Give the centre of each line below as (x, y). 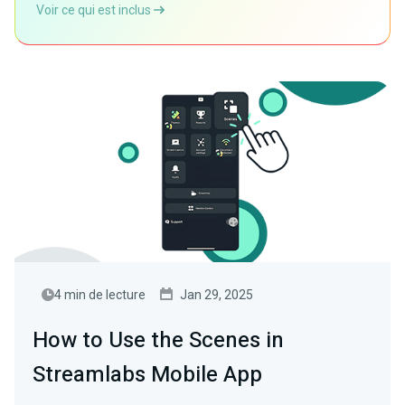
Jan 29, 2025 (217, 295)
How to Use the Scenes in (158, 340)
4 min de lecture (100, 295)
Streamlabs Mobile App (147, 375)
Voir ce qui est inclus (95, 10)
